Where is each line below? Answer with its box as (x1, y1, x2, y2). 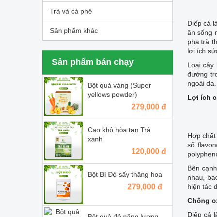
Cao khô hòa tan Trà (88, 125, 151, 134)
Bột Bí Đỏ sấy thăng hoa (88, 170, 162, 178)
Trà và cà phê (50, 7, 92, 15)
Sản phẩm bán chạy (52, 57, 134, 67)
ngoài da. (187, 79, 216, 87)
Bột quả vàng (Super (88, 81, 151, 89)
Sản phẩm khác (50, 26, 98, 34)
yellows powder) (88, 90, 137, 98)
